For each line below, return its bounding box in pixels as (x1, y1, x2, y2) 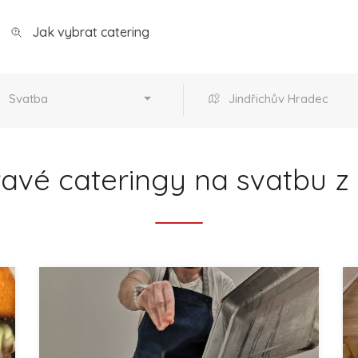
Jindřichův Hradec (228, 91, 328, 106)
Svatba (8, 91, 48, 106)
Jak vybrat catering (29, 24, 150, 40)
